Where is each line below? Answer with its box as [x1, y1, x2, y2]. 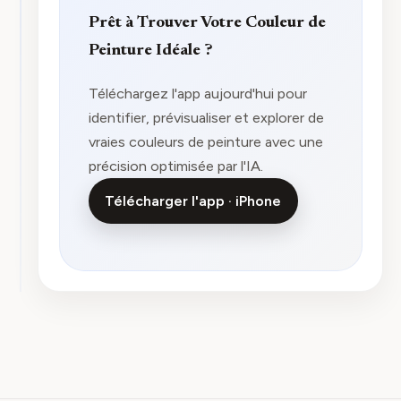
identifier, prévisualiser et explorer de [88, 107, 324, 126]
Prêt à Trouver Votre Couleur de [88, 14, 326, 32]
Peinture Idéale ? [88, 42, 213, 60]
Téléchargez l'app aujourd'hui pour [88, 83, 307, 102]
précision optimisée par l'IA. [88, 156, 263, 175]
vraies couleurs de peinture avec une [88, 132, 323, 150]
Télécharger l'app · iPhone [105, 192, 282, 209]
